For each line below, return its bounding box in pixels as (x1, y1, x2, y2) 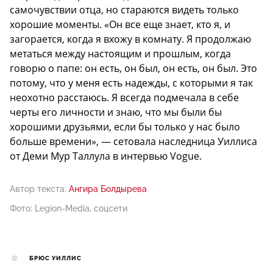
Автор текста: (10, 183, 66, 194)
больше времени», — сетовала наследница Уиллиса (10, 134, 257, 148)
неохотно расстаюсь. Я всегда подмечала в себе (10, 90, 239, 104)
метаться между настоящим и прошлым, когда (10, 46, 231, 60)
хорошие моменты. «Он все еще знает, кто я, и (10, 17, 230, 31)
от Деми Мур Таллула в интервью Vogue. (10, 149, 202, 163)
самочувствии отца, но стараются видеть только (10, 2, 239, 16)
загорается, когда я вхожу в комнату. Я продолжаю (10, 32, 251, 46)
